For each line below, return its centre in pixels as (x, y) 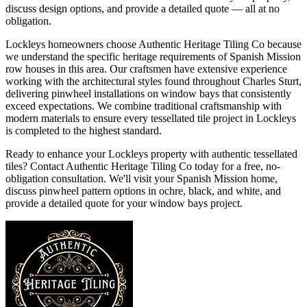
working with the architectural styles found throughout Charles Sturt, (153, 81)
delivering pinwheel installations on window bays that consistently (148, 93)
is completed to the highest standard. (84, 130)
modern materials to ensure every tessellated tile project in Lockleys (151, 118)
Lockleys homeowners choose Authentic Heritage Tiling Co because (153, 44)
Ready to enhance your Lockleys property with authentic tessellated (151, 153)
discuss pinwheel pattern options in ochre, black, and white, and (143, 191)
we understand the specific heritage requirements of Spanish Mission (153, 56)
